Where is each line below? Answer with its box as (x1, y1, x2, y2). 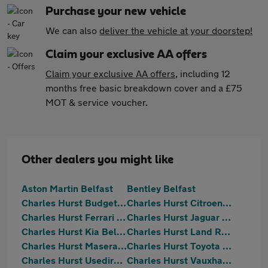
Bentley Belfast (127, 182, 196, 194)
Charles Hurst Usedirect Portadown (114, 254, 123, 266)
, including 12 (175, 68, 230, 79)
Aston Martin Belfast (22, 182, 113, 194)
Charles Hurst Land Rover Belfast (221, 226, 230, 237)
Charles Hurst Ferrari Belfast (117, 211, 126, 223)
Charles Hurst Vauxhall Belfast (223, 254, 232, 266)
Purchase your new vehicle (45, 5, 186, 17)
